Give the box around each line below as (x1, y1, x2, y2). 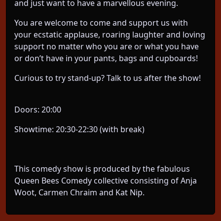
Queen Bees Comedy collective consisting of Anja (14, 175, 197, 186)
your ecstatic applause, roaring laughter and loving (14, 29, 205, 40)
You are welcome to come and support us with (14, 17, 188, 28)
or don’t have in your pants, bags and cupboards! (14, 52, 198, 64)
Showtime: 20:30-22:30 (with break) (14, 123, 145, 135)
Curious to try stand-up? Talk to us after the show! (14, 72, 201, 83)
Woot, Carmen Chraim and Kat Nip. (14, 186, 145, 198)
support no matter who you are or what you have (14, 40, 199, 52)
